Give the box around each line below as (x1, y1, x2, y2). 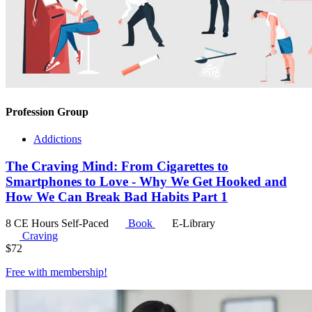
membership (50, 266, 104, 279)
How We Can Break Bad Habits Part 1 (6, 189, 228, 204)
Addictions (33, 132, 81, 145)
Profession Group (6, 105, 88, 118)
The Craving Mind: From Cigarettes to (6, 158, 228, 173)
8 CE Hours (6, 217, 61, 230)
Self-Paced (61, 217, 111, 230)
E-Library (169, 217, 215, 230)
